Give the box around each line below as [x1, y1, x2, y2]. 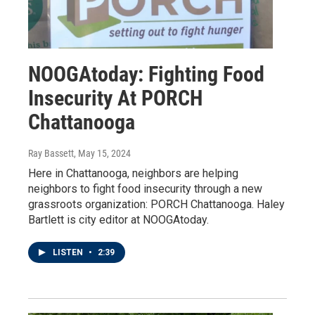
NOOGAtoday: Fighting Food [28, 61, 264, 86]
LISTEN [53, 247, 85, 257]
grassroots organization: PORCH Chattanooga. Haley [28, 197, 285, 211]
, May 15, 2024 [74, 147, 131, 159]
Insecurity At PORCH [28, 85, 202, 110]
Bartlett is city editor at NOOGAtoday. [28, 212, 209, 226]
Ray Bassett [28, 147, 74, 159]
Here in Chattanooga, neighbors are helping [28, 166, 238, 180]
